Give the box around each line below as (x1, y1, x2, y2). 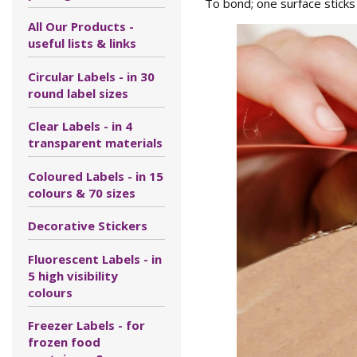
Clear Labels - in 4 (28, 118, 132, 134)
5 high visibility (28, 267, 118, 284)
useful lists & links (28, 35, 136, 51)
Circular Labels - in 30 (28, 68, 155, 84)
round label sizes (28, 84, 128, 101)
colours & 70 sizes (28, 184, 135, 201)
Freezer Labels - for (28, 317, 145, 333)
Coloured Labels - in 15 (28, 167, 163, 184)
